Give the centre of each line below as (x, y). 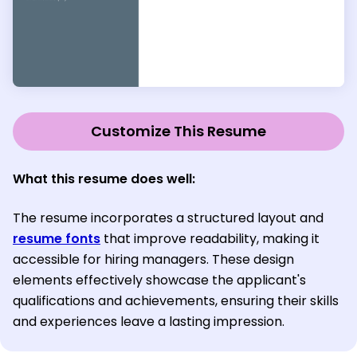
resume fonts (57, 239)
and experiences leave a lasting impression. (149, 322)
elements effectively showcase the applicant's (159, 280)
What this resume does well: (104, 179)
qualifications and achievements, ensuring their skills (176, 301)
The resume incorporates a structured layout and (168, 218)
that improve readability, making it (210, 239)
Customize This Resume (178, 131)
